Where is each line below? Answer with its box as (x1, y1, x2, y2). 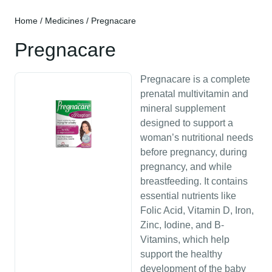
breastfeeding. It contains (140, 176, 248, 186)
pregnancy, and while (140, 161, 232, 172)
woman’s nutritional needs (140, 132, 253, 143)
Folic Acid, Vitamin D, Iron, (140, 205, 254, 216)
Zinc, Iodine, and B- (140, 220, 224, 230)
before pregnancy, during (140, 147, 247, 157)
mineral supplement (140, 103, 225, 114)
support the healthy (140, 249, 222, 259)
